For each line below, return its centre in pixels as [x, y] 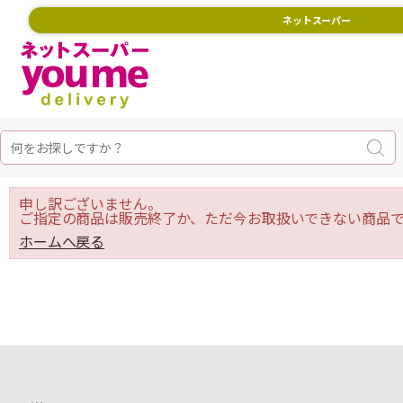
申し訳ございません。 [90, 204]
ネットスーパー [317, 20]
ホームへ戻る [62, 242]
